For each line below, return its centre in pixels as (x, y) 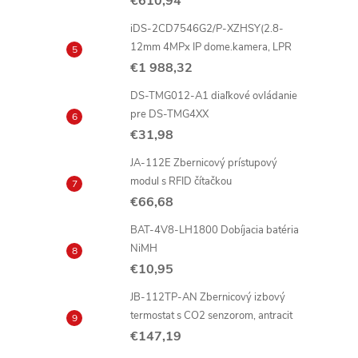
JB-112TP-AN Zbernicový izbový (208, 297)
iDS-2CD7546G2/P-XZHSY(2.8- (207, 29)
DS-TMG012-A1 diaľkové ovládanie (214, 96)
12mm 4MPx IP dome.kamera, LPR (211, 47)
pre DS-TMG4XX (169, 114)
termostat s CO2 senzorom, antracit (211, 316)
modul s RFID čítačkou (181, 181)
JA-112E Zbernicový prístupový (204, 163)
